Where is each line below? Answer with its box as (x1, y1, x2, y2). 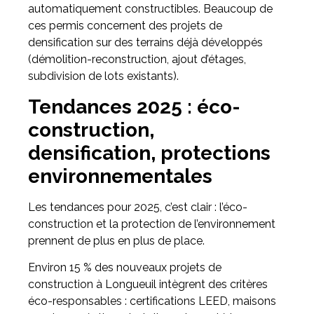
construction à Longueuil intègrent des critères (28, 278, 268, 291)
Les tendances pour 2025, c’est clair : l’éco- (28, 200, 247, 214)
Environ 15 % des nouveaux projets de (28, 261, 221, 274)
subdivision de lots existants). (28, 69, 179, 83)
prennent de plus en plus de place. (28, 233, 205, 247)
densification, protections (28, 141, 271, 165)
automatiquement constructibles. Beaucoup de (28, 2, 273, 16)
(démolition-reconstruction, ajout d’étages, (28, 53, 246, 67)
